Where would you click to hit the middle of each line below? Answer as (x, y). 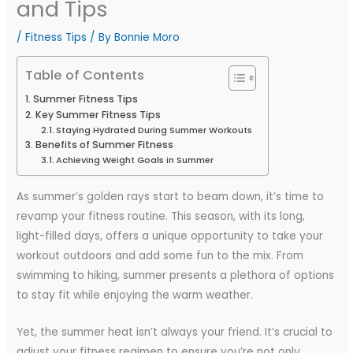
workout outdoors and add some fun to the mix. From (160, 255)
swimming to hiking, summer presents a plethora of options (176, 275)
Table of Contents (85, 75)
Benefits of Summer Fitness (104, 145)
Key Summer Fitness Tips (98, 115)
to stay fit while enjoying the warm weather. (135, 295)
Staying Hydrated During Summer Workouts (154, 130)
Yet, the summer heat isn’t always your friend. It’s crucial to (175, 332)
